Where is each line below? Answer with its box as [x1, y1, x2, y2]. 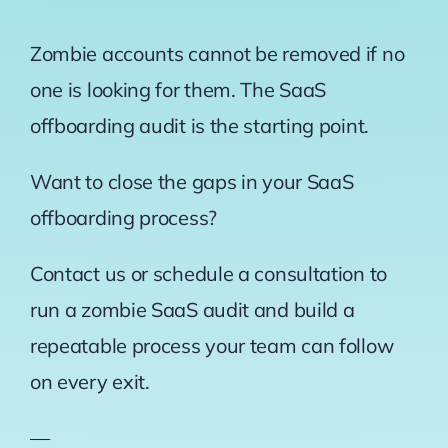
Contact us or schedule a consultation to [29, 261, 387, 287]
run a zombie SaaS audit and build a [29, 297, 355, 323]
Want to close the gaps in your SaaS [29, 169, 354, 195]
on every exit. [29, 369, 150, 395]
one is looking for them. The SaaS [29, 77, 327, 103]
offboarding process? [29, 205, 222, 231]
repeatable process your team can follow [29, 333, 394, 359]
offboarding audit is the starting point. [29, 113, 369, 139]
